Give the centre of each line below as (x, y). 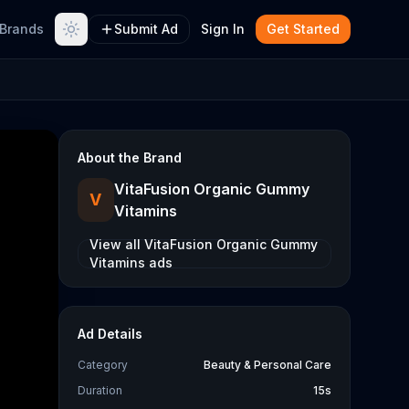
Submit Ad (146, 29)
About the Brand (130, 157)
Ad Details (110, 334)
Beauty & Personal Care (267, 365)
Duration (100, 390)
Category (103, 365)
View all (117, 244)
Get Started (303, 29)
